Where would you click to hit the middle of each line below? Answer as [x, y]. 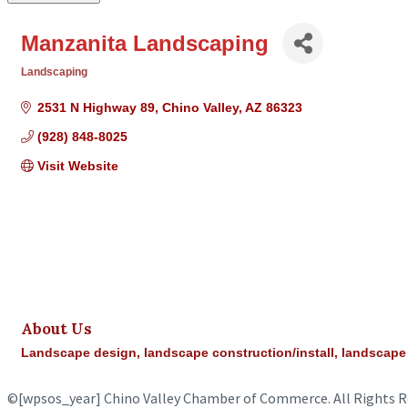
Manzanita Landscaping [145, 43]
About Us [56, 328]
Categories [49, 85]
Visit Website [77, 166]
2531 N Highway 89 [96, 108]
